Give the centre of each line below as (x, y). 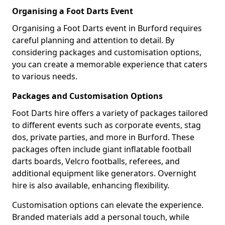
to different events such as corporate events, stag (106, 125)
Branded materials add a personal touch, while (101, 217)
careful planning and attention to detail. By (93, 40)
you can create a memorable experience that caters (110, 64)
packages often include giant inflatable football (102, 149)
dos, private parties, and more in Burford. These (103, 137)
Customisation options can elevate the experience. (108, 205)
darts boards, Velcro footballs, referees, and (96, 161)
